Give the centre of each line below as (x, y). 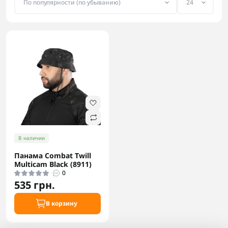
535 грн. (35, 185)
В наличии (32, 138)
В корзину (62, 203)
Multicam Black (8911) (53, 164)
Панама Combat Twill (53, 155)
